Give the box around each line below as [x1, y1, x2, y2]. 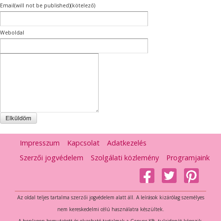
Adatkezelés [107, 138, 147, 148]
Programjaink [166, 153, 210, 163]
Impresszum [20, 138, 60, 148]
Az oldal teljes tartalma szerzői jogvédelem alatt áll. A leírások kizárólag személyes [17, 194, 204, 201]
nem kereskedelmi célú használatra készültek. [57, 206, 164, 213]
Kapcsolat [67, 138, 100, 148]
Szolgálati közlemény [91, 153, 159, 163]
